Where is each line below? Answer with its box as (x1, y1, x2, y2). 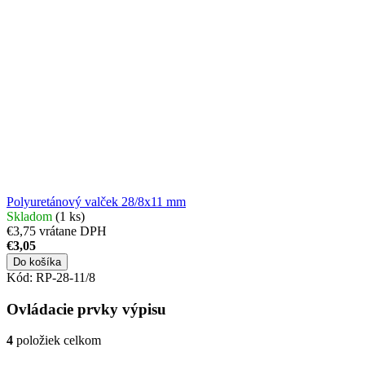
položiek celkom (13, 333, 101, 348)
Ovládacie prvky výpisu (7, 300, 166, 318)
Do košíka (13, 255, 61, 268)
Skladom (7, 209, 55, 223)
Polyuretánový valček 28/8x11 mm (7, 194, 186, 209)
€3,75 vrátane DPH (7, 223, 107, 238)
